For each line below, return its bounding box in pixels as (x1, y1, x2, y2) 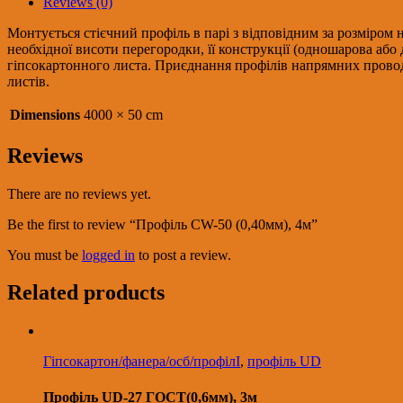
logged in (82, 246, 135, 263)
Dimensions (10, 106, 80, 122)
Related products (7, 281, 165, 305)
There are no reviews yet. (7, 185, 151, 201)
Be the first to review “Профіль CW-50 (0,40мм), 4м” (7, 216, 318, 232)
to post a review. (135, 246, 231, 263)
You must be (7, 246, 82, 263)
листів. (7, 73, 49, 89)
